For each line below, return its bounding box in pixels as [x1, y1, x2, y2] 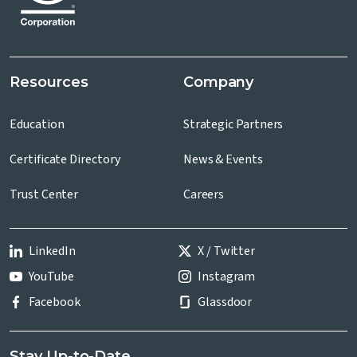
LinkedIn [29, 242, 76, 261]
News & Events [182, 151, 263, 169]
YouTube [29, 268, 74, 286]
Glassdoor [197, 293, 253, 312]
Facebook [29, 293, 80, 312]
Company [182, 73, 254, 92]
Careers [182, 186, 225, 204]
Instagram [197, 268, 256, 286]
